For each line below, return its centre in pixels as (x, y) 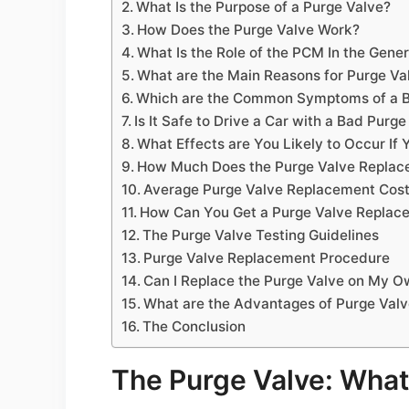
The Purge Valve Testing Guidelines (261, 235)
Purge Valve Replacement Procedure (267, 257)
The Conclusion (194, 326)
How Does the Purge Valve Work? (249, 29)
